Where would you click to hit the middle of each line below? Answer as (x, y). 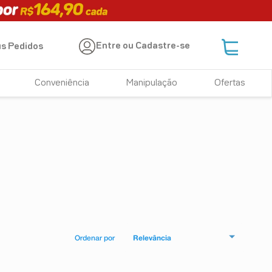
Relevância (152, 239)
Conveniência (62, 83)
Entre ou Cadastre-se (143, 46)
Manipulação (152, 83)
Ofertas (229, 83)
